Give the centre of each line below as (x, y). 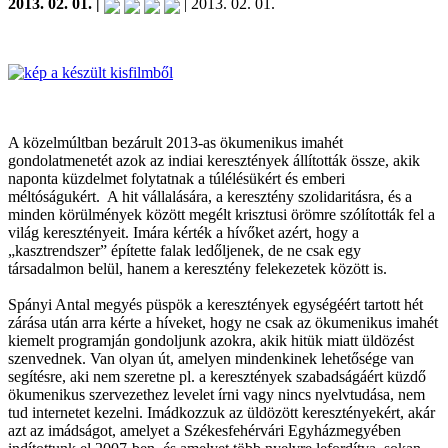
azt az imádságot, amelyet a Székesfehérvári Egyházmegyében (204, 430)
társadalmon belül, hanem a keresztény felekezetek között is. (197, 268)
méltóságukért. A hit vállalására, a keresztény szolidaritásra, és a (210, 196)
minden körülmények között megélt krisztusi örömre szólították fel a (221, 214)
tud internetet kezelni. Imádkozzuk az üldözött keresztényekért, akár (221, 412)
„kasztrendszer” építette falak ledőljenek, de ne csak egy (184, 250)
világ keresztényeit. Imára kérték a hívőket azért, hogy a (183, 232)
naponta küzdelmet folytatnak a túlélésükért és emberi (176, 178)
